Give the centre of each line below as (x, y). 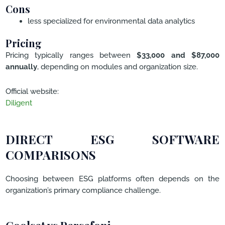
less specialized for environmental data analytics (111, 21)
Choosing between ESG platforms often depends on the (113, 178)
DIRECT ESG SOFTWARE (113, 139)
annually (21, 67)
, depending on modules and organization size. (118, 67)
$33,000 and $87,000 (178, 55)
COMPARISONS (51, 154)
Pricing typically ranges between (71, 55)
